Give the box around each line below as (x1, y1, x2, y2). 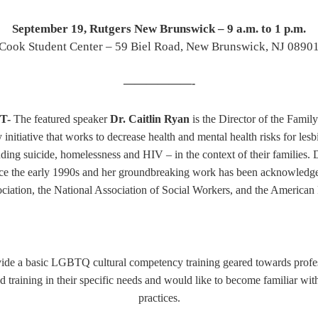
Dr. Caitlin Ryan (106, 113, 190, 126)
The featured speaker (13, 113, 107, 126)
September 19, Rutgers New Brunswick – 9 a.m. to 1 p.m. (12, 22, 306, 36)
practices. (138, 292, 180, 305)
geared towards (220, 256, 294, 269)
